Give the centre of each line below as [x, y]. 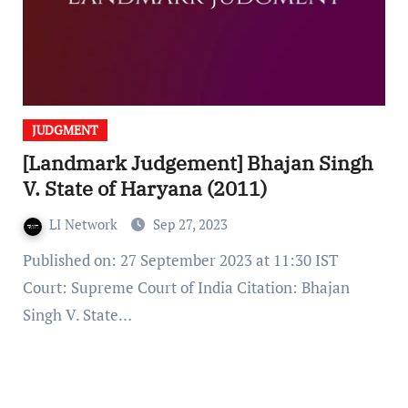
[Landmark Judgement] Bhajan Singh [198, 163]
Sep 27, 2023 [190, 224]
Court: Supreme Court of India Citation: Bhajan [186, 288]
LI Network [85, 224]
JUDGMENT [65, 130]
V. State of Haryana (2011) [147, 189]
